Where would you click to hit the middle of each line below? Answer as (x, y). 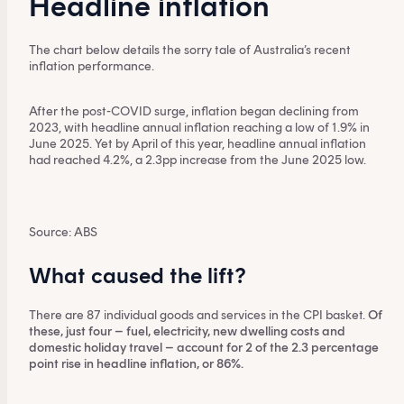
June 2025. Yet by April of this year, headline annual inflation (197, 144)
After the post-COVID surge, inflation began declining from (194, 111)
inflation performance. (92, 66)
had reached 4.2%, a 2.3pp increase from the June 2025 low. (197, 160)
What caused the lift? (138, 275)
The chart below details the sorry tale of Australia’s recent (190, 50)
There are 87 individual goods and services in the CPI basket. (198, 315)
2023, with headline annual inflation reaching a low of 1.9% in (199, 128)
